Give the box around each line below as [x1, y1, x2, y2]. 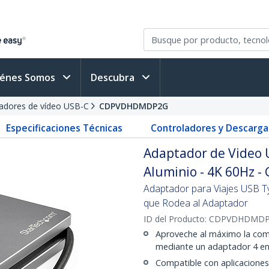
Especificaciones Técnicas [6, 121, 123, 134]
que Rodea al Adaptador [144, 196, 248, 210]
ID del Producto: [144, 213, 209, 225]
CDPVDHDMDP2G [99, 100, 168, 112]
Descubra [91, 71, 137, 84]
